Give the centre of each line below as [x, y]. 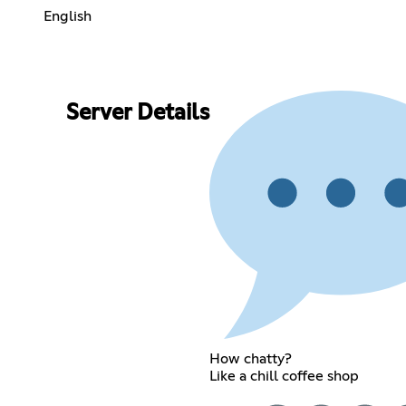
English [68, 16]
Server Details [137, 114]
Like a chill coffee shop [284, 376]
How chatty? [250, 358]
